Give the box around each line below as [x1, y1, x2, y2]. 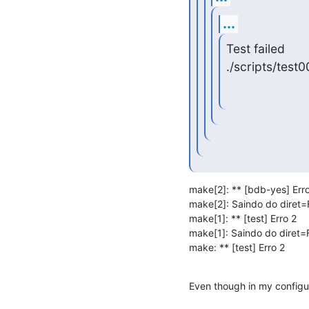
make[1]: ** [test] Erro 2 [189, 212, 297, 224]
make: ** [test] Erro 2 [189, 241, 285, 253]
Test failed [226, 41, 285, 56]
